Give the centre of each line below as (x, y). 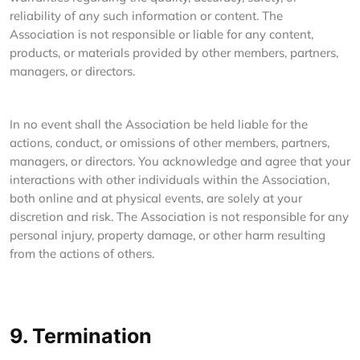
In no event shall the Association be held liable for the (159, 124)
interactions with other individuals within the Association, (170, 180)
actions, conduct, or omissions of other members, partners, (170, 143)
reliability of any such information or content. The (146, 16)
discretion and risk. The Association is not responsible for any (179, 217)
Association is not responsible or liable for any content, (162, 34)
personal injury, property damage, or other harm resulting (168, 235)
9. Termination (81, 336)
